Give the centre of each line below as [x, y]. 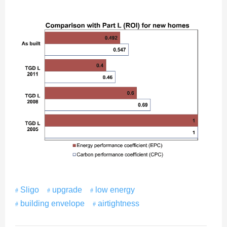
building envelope [52, 203]
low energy [115, 190]
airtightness [119, 203]
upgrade [67, 190]
